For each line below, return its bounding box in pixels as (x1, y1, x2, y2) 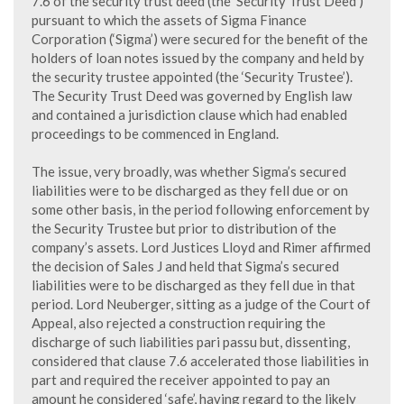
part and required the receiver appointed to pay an (32, 372, 330, 388)
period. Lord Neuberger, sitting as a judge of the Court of (32, 296, 371, 312)
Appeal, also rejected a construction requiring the (32, 315, 326, 331)
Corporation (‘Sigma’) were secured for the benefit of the (32, 31, 368, 47)
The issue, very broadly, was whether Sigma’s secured (32, 163, 346, 179)
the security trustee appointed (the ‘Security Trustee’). (32, 69, 353, 85)
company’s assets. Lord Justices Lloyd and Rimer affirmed (32, 239, 371, 255)
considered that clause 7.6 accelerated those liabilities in (32, 353, 369, 369)
